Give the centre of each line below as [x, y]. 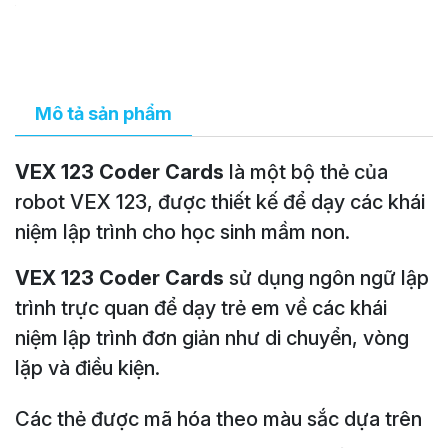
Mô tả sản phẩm [103, 113]
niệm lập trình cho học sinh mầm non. [182, 232]
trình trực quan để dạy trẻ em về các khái [201, 308]
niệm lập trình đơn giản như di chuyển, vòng [212, 338]
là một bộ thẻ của [306, 172]
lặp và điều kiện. [87, 368]
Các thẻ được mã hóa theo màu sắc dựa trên [218, 419]
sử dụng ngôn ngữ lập [329, 278]
